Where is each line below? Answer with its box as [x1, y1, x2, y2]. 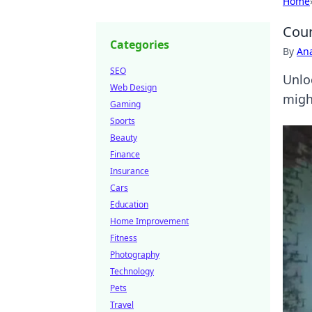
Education [110, 198, 148, 210]
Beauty [110, 132, 137, 143]
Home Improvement [110, 215, 189, 227]
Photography [110, 249, 159, 260]
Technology [110, 265, 154, 277]
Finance [110, 148, 140, 160]
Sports [110, 115, 135, 127]
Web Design [110, 81, 157, 93]
